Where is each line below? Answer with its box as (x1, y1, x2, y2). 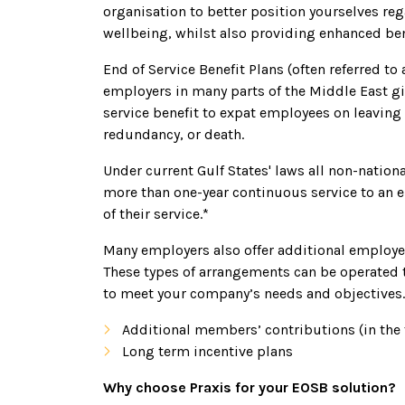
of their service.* (103, 205, 209, 222)
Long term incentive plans (121, 343, 293, 360)
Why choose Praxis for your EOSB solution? (103, 379, 396, 396)
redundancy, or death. (103, 126, 244, 143)
